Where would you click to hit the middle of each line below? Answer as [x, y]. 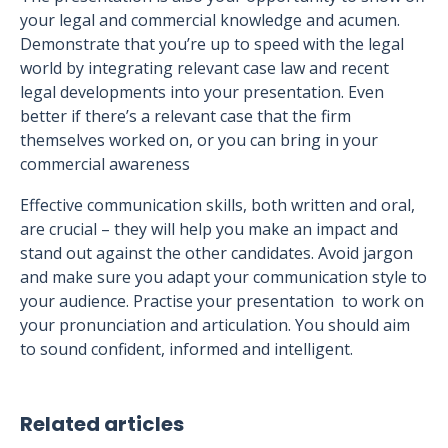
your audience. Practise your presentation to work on [222, 301]
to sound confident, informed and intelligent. [186, 349]
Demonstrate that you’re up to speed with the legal [212, 44]
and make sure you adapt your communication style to [223, 277]
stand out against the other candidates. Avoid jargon [216, 253]
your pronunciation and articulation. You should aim [215, 325]
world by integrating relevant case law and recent [204, 68]
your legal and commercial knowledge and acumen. [210, 20]
